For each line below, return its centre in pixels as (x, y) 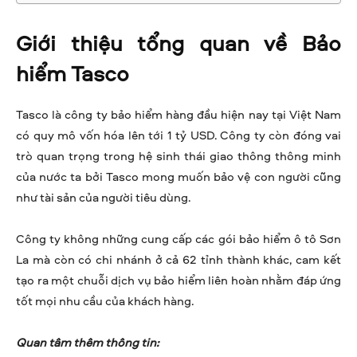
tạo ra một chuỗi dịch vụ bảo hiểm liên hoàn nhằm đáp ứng (178, 280)
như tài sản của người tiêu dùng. (103, 198)
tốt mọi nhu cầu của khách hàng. (105, 301)
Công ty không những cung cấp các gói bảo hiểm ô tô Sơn (178, 239)
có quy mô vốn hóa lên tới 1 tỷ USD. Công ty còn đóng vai (178, 135)
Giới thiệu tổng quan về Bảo (178, 43)
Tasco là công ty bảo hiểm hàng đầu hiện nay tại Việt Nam (178, 115)
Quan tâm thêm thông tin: (87, 343)
